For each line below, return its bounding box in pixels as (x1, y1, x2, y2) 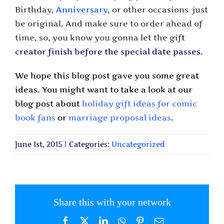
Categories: (69, 140, 111, 149)
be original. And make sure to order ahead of (15, 18, 202, 29)
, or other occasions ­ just (107, 4, 208, 15)
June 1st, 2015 (15, 140, 62, 149)
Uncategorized (111, 140, 164, 149)
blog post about (15, 98, 82, 109)
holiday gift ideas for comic (82, 98, 197, 109)
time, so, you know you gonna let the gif (15, 32, 181, 43)
